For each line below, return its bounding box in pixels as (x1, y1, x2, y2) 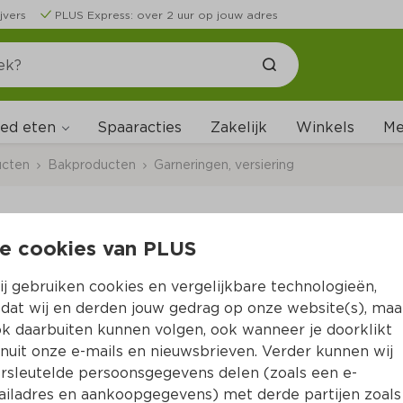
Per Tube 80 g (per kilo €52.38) (94, 282, 327, 299)
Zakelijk (210, 119, 267, 136)
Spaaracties (97, 119, 182, 136)
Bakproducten (48, 157, 136, 172)
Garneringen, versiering (154, 157, 294, 172)
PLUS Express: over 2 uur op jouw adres (55, 8, 278, 22)
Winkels (296, 119, 354, 136)
